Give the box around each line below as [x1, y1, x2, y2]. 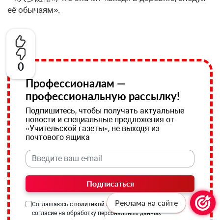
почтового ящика [26, 132, 90, 142]
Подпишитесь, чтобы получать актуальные [26, 106, 184, 115]
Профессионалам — [26, 76, 126, 90]
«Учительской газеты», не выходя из [26, 123, 160, 133]
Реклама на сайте [115, 198, 178, 207]
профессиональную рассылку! [26, 89, 180, 103]
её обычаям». [7, 4, 60, 15]
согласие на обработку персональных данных [32, 209, 161, 217]
